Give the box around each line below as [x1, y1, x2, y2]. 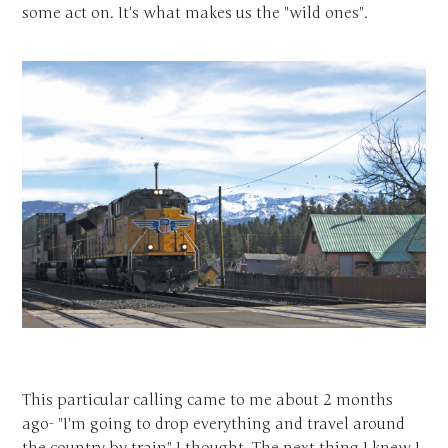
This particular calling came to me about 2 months [22, 391, 394, 410]
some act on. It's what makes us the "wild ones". [22, 3, 369, 22]
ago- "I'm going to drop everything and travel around [22, 415, 406, 434]
